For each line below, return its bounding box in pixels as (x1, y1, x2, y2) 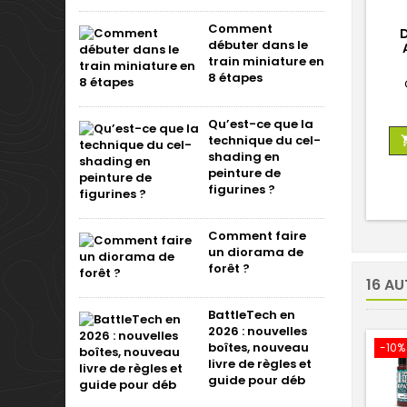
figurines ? (208, 181, 275, 198)
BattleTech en (208, 306, 295, 323)
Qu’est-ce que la (208, 115, 313, 133)
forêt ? (208, 260, 250, 277)
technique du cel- (208, 132, 321, 149)
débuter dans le (208, 36, 308, 54)
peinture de (208, 164, 281, 182)
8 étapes (208, 69, 263, 86)
